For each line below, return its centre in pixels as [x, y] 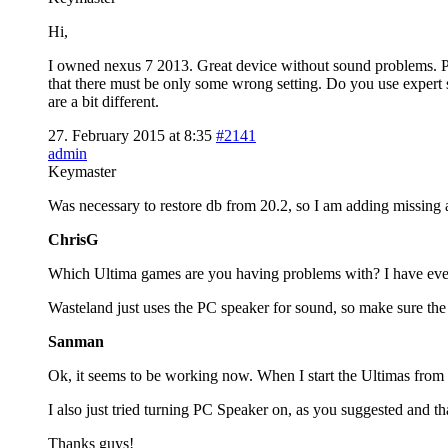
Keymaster [82, 171]
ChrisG [73, 239]
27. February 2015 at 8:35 [130, 135]
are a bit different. [103, 101]
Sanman [76, 341]
